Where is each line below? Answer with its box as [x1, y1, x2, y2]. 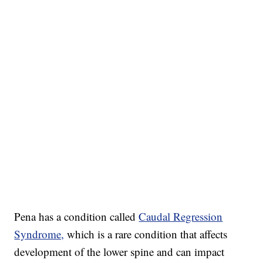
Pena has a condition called [14, 209, 139, 224]
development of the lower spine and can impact [14, 244, 225, 259]
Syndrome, [14, 227, 65, 242]
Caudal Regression [139, 209, 223, 224]
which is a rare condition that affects [67, 227, 228, 242]
